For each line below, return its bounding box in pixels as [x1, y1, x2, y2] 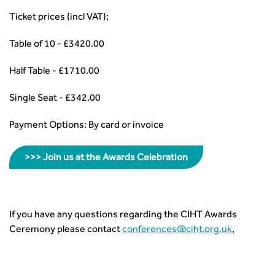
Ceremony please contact [9, 225, 122, 235]
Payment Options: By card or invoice [9, 121, 164, 131]
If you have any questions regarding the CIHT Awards [9, 211, 237, 220]
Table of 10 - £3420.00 [9, 40, 104, 50]
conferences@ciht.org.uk [122, 225, 232, 235]
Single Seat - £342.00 [9, 94, 101, 104]
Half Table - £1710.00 [9, 67, 99, 77]
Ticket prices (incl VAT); [9, 13, 109, 23]
